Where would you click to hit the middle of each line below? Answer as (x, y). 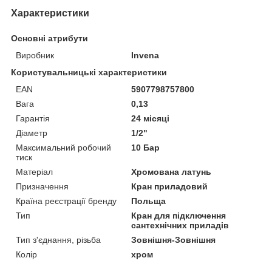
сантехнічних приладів (180, 225)
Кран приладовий (170, 186)
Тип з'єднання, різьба (58, 240)
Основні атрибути (49, 38)
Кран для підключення (179, 215)
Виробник (35, 55)
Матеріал (34, 172)
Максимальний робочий (63, 147)
